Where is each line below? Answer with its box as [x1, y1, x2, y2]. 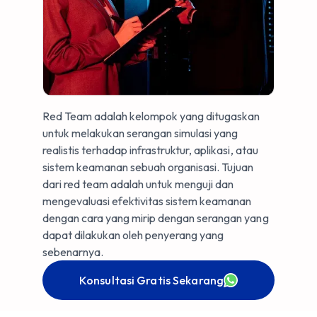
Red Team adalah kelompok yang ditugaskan [42, 109, 260, 123]
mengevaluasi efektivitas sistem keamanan [42, 194, 252, 208]
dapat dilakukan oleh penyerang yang [42, 228, 224, 242]
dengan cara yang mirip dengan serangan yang [42, 211, 269, 225]
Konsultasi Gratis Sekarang [79, 273, 224, 287]
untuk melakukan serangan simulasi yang [42, 126, 238, 140]
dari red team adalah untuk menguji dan [42, 177, 234, 191]
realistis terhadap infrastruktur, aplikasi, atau [42, 143, 258, 157]
